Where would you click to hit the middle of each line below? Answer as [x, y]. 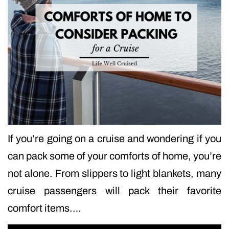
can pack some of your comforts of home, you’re [114, 156]
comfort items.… [44, 208]
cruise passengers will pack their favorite [114, 190]
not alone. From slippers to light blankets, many [114, 173]
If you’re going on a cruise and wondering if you [114, 138]
